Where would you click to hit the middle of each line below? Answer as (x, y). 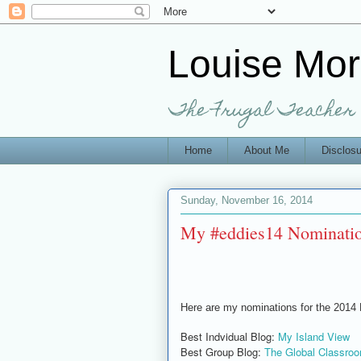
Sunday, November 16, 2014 (247, 201)
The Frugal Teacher (262, 112)
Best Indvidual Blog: (229, 336)
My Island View (314, 336)
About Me (266, 150)
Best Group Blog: (222, 351)
